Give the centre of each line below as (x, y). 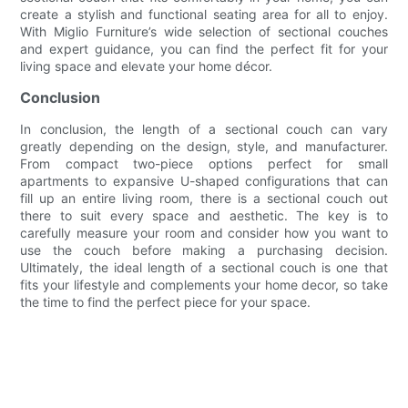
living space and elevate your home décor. (147, 66)
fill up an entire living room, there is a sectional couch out (204, 199)
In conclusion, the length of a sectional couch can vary (204, 129)
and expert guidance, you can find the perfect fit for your (204, 49)
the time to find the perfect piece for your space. (166, 302)
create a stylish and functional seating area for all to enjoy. (204, 15)
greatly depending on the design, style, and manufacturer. (204, 147)
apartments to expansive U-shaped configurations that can (204, 181)
